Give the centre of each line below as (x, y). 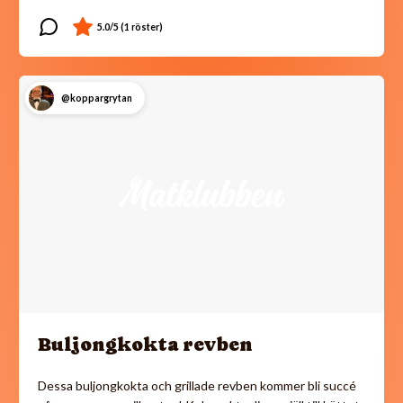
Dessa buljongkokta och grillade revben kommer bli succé (197, 385)
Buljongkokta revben (145, 344)
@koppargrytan (96, 98)
